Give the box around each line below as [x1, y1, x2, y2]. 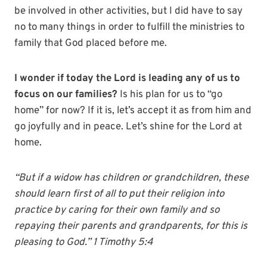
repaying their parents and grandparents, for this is [14, 220, 247, 234]
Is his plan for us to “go [117, 88, 222, 102]
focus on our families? [14, 88, 117, 102]
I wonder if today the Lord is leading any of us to [14, 72, 240, 86]
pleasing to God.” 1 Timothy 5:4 [14, 236, 153, 250]
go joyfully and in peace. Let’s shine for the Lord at [14, 120, 242, 134]
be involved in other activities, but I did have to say [14, 5, 243, 18]
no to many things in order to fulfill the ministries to [14, 21, 244, 35]
